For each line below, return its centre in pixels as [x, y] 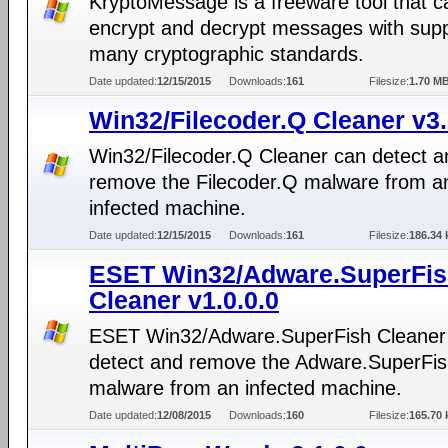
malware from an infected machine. [245, 388]
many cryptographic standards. [226, 54]
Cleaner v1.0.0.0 [184, 300]
